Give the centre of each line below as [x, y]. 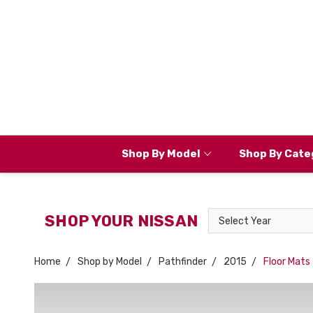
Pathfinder [183, 262]
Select [223, 216]
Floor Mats [287, 262]
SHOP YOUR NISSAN [121, 221]
